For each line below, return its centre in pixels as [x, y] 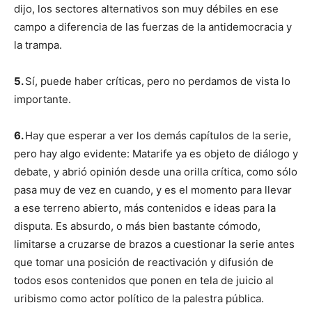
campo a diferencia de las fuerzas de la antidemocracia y [153, 27]
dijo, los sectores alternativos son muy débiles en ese [146, 9]
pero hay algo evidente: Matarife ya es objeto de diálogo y [156, 154]
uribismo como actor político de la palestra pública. [139, 298]
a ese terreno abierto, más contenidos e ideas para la [145, 208]
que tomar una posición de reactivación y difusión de [144, 262]
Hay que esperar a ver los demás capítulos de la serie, [158, 135]
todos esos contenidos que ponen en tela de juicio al [144, 280]
